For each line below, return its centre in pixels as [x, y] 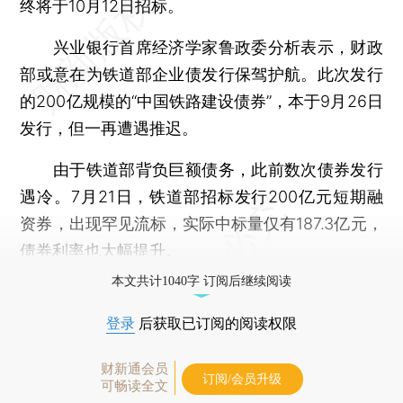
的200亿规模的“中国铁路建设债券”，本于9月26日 [201, 101]
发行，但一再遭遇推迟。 [109, 128]
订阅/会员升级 [242, 379]
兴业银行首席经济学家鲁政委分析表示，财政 [201, 47]
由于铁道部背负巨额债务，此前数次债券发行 [201, 169]
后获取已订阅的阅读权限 [216, 323]
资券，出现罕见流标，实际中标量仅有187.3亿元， [201, 223]
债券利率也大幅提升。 [101, 250]
